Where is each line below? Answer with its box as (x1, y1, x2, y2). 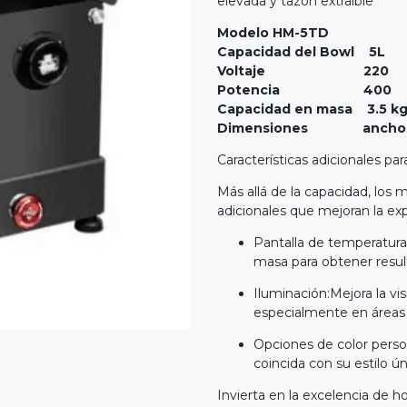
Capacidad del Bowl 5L (217, 44, 385, 61)
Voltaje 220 (217, 63, 389, 80)
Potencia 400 (217, 82, 392, 99)
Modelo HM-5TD (217, 25, 329, 42)
